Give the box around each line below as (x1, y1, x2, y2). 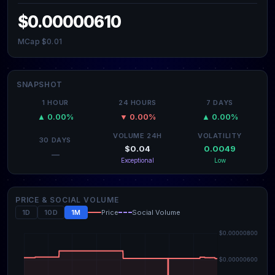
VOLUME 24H (113, 131, 162, 140)
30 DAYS (39, 136, 72, 144)
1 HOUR (42, 98, 69, 107)
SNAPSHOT (17, 80, 63, 89)
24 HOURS (118, 98, 157, 107)
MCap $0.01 (18, 37, 62, 46)
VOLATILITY (198, 131, 242, 140)
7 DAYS (206, 98, 233, 107)
